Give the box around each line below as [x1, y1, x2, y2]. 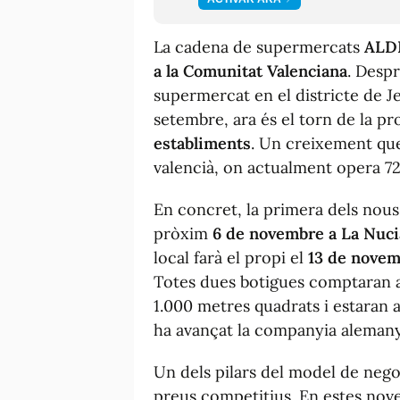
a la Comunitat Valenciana [154, 60, 347, 81]
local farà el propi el [154, 246, 308, 268]
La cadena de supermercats [154, 36, 364, 57]
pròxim [154, 222, 212, 244]
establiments [154, 132, 251, 154]
